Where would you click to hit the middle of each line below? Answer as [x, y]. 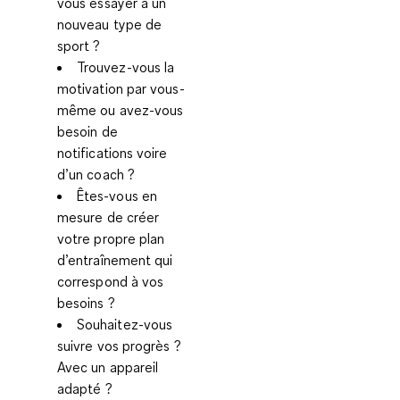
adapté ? [85, 389]
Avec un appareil [108, 367]
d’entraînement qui [115, 260]
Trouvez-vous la [126, 67]
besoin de [87, 132]
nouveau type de [110, 25]
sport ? [79, 46]
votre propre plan [111, 239]
